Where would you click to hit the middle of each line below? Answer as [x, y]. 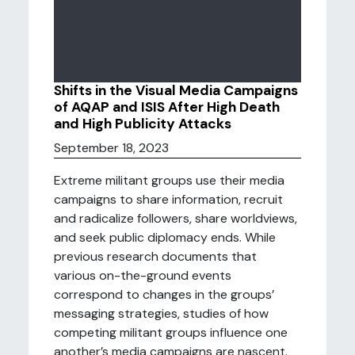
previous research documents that [155, 256]
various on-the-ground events [143, 275]
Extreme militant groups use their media [169, 180]
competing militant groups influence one [171, 332]
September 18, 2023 [111, 148]
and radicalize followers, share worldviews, [176, 218]
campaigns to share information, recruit [168, 199]
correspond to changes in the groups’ [164, 294]
